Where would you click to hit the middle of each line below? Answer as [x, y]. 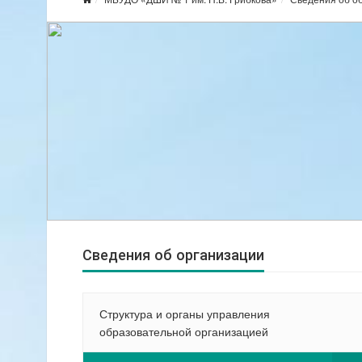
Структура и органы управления [184, 314]
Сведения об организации [173, 255]
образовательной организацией [183, 331]
